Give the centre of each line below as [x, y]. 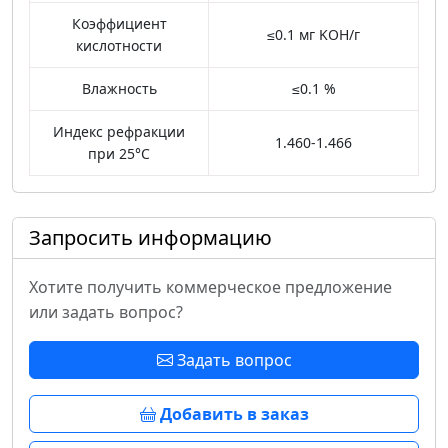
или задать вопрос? [106, 312]
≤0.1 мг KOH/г [313, 35]
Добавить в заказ [232, 414]
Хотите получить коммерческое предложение [210, 287]
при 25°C [119, 154]
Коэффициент [119, 24]
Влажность [119, 89]
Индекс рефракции [119, 132]
